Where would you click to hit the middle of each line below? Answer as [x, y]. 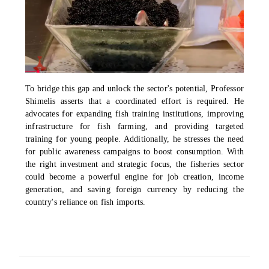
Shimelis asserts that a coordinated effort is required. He [134, 101]
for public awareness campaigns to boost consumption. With [134, 152]
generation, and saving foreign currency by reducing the [134, 190]
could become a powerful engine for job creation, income [134, 177]
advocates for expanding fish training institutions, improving [134, 114]
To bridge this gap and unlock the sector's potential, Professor [134, 89]
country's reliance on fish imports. [86, 202]
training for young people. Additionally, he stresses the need [134, 139]
